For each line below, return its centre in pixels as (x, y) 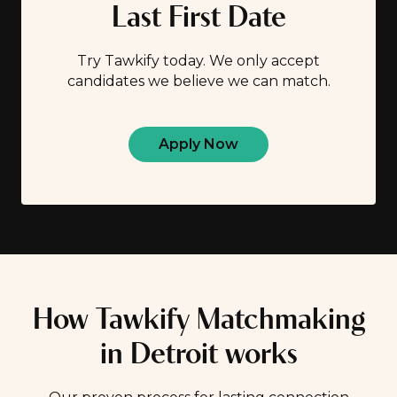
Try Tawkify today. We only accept (198, 61)
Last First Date (198, 19)
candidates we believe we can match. (198, 81)
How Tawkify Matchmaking (198, 321)
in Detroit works (198, 356)
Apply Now (198, 144)
